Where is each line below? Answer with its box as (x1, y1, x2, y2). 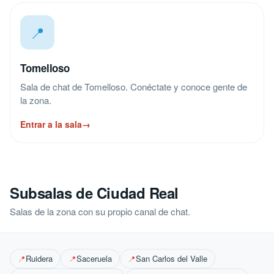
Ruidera (26, 253, 53, 264)
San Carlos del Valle (136, 253, 207, 264)
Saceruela (76, 253, 112, 264)
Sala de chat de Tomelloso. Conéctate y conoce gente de (20, 80, 247, 93)
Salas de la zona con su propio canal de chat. (10, 205, 190, 218)
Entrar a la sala (20, 118, 82, 130)
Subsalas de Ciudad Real (10, 182, 179, 203)
